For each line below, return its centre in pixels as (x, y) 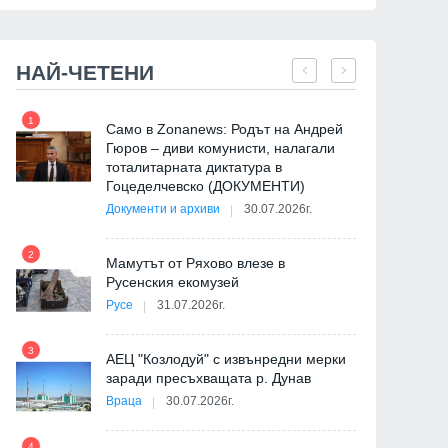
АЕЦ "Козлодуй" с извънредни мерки (226, 359)
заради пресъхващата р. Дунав (208, 378)
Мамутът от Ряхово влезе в (195, 263)
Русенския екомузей (172, 282)
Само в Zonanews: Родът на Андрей (224, 129)
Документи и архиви (163, 209)
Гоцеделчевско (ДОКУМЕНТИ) (205, 186)
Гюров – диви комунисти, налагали (220, 148)
